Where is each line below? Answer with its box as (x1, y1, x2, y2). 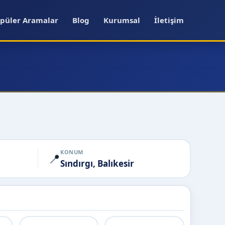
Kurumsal (103, 15, 140, 25)
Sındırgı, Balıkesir (60, 157, 134, 169)
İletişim (154, 15, 184, 25)
